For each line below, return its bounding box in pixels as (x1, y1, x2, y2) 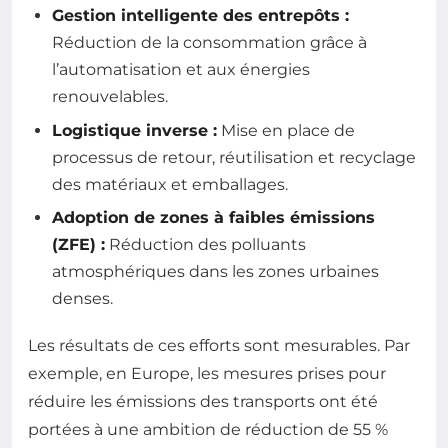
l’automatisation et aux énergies (52, 60, 310, 80)
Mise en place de (217, 120, 355, 140)
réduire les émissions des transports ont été (28, 392, 378, 412)
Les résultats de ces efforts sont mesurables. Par (28, 336, 410, 356)
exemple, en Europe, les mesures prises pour (28, 364, 386, 384)
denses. (52, 289, 113, 309)
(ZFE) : (52, 235, 105, 255)
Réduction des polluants (105, 235, 306, 255)
